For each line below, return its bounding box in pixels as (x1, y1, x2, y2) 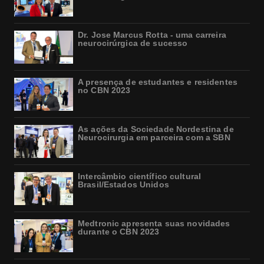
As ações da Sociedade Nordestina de (78, 124, 234, 134)
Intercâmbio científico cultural (78, 171, 202, 181)
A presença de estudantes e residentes (78, 77, 237, 87)
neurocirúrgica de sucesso (78, 38, 188, 48)
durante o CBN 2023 (78, 227, 160, 237)
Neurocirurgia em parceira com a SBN (78, 133, 230, 143)
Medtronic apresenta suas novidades (78, 219, 230, 229)
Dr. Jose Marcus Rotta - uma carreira (78, 30, 226, 40)
